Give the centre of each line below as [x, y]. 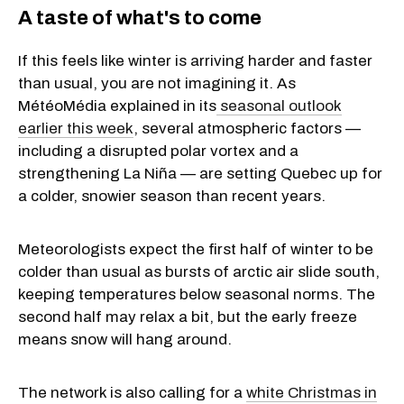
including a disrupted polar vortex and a [158, 151]
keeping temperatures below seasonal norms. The [197, 294]
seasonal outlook [279, 106]
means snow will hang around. [125, 339]
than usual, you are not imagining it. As [157, 83]
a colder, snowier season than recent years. [172, 196]
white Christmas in [312, 392]
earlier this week [76, 128]
